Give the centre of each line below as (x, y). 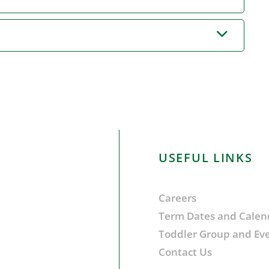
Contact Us (185, 252)
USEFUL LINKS (206, 158)
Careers (177, 198)
